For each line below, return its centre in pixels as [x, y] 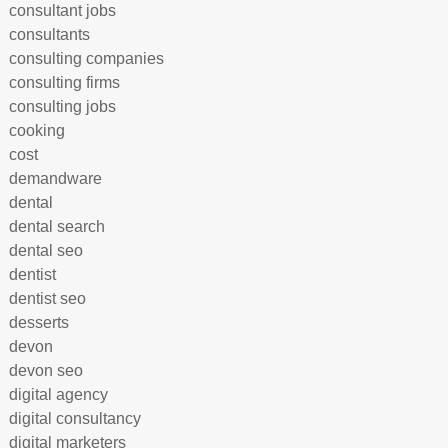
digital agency [58, 394]
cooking [36, 130]
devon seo [45, 370]
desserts [38, 322]
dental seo [45, 250]
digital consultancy [74, 418]
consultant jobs [62, 10]
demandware [55, 178]
